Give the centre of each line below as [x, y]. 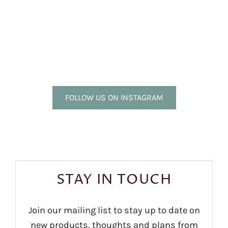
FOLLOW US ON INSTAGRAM [114, 97]
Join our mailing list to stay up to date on [114, 210]
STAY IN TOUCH [114, 180]
